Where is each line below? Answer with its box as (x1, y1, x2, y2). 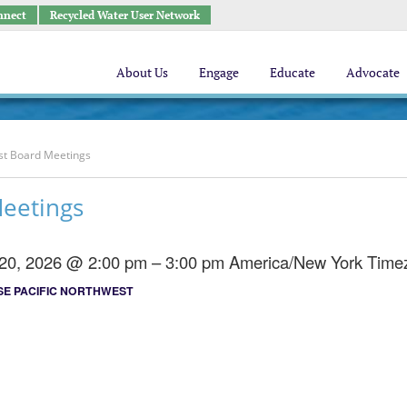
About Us (116, 63, 168, 81)
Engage (199, 63, 239, 81)
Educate (270, 63, 315, 81)
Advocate (346, 63, 400, 81)
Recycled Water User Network (49, 7, 200, 22)
